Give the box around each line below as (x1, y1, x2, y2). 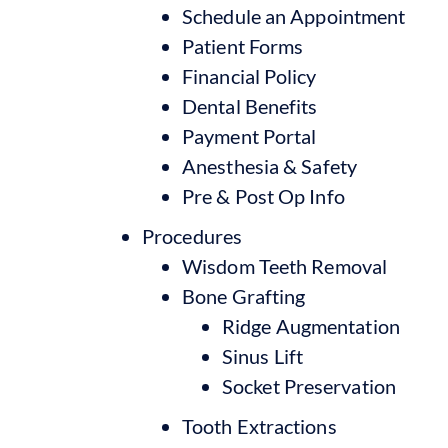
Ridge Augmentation (222, 313, 400, 338)
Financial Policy (182, 63, 317, 88)
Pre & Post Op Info (182, 183, 345, 208)
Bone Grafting (182, 283, 306, 308)
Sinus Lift (222, 343, 303, 368)
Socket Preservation (222, 373, 396, 398)
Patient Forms (182, 33, 304, 58)
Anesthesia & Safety (182, 153, 357, 178)
